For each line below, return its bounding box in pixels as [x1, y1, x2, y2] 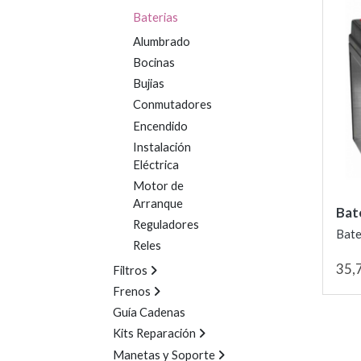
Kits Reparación [112, 326, 196, 341]
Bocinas [132, 56, 175, 70]
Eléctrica [132, 157, 179, 172]
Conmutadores [132, 98, 212, 112]
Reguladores [132, 218, 199, 232]
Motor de [132, 179, 184, 193]
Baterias [132, 10, 178, 24]
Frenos [112, 284, 151, 298]
